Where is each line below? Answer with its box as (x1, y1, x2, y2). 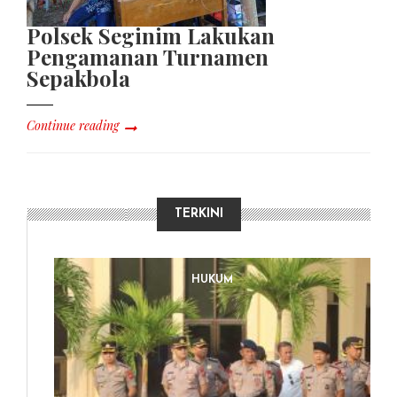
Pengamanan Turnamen (27, 43, 269, 72)
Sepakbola (27, 64, 136, 93)
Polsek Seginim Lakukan (27, 21, 275, 51)
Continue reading (27, 117, 119, 135)
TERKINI (175, 207, 223, 222)
